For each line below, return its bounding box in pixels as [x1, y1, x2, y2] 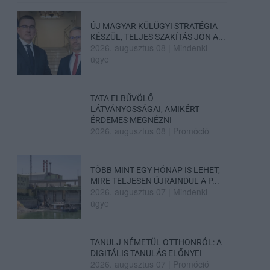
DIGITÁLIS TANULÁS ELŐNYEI [90, 248, 202, 258]
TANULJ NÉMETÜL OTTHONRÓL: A [90, 237, 222, 247]
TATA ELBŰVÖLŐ [90, 93, 154, 104]
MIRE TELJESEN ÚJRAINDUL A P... [90, 175, 219, 186]
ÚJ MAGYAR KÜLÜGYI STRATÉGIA [90, 21, 218, 31]
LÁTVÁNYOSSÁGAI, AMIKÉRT [90, 104, 199, 115]
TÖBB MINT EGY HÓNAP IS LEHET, [90, 165, 220, 175]
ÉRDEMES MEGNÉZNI [90, 115, 172, 125]
